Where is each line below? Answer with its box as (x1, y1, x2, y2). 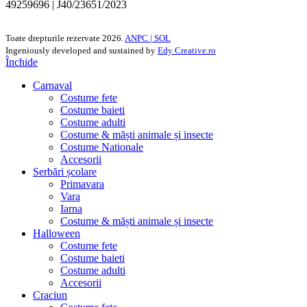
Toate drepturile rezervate (5, 32, 102, 43)
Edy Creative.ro (158, 45, 216, 56)
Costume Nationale (60, 140, 143, 153)
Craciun (33, 288, 67, 301)
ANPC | (125, 32, 154, 43)
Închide (5, 56, 38, 68)
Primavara (60, 177, 104, 190)
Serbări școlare (33, 165, 97, 177)
